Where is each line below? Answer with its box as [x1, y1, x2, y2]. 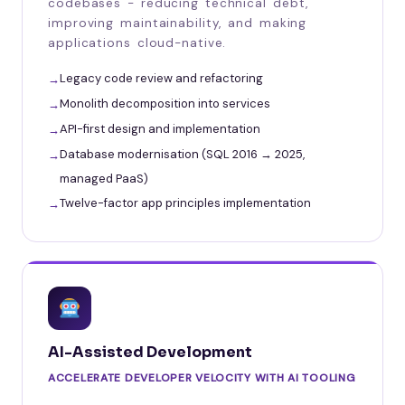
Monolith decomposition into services [60, 95, 270, 111]
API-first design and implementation [60, 120, 260, 137]
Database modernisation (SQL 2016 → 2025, [60, 146, 305, 162]
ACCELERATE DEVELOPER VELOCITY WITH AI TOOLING [48, 370, 356, 385]
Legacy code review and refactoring [60, 70, 263, 86]
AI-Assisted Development [48, 342, 252, 362]
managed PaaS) [60, 170, 148, 186]
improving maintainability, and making [48, 14, 307, 31]
